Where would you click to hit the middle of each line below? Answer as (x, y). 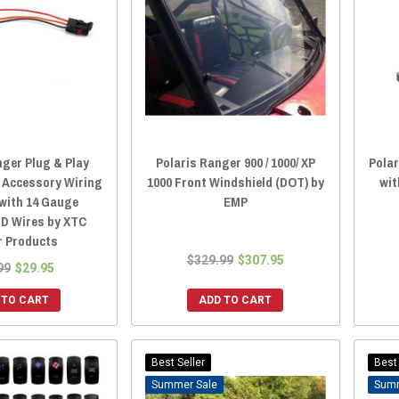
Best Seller (178, 362)
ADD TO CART (236, 300)
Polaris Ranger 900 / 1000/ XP (235, 162)
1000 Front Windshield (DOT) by (235, 182)
